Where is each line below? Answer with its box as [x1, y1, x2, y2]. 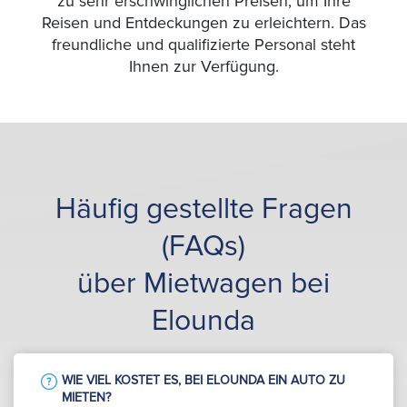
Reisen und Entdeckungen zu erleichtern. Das [41, 13, 366, 34]
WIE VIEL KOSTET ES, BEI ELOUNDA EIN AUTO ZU [62, 372, 345, 388]
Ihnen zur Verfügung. [128, 56, 279, 77]
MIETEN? [62, 389, 111, 405]
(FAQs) [162, 229, 245, 265]
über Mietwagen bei [77, 266, 330, 303]
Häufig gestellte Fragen [55, 192, 352, 228]
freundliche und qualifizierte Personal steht [52, 35, 355, 55]
